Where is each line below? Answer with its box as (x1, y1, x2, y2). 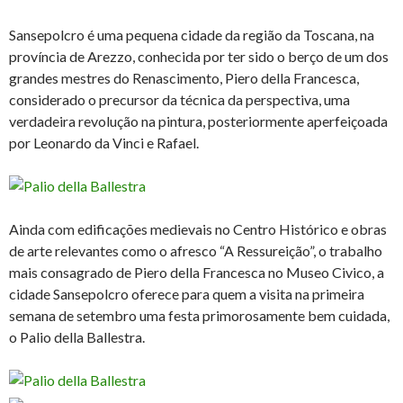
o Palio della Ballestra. (9, 328, 145, 346)
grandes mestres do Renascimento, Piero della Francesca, (9, 69, 359, 87)
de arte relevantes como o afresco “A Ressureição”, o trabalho (9, 242, 382, 260)
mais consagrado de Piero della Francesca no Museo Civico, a (9, 264, 384, 282)
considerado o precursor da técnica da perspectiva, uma (9, 91, 350, 109)
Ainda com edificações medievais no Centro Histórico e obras (9, 220, 387, 238)
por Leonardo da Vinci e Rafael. (9, 134, 199, 152)
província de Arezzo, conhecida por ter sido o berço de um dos (9, 48, 389, 66)
